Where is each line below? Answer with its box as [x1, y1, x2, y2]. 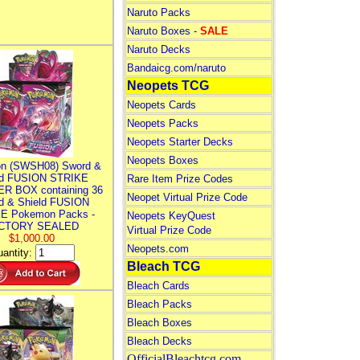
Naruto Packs [126, 6, 190, 18]
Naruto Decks [126, 43, 190, 55]
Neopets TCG [126, 79, 209, 92]
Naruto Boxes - [126, 25, 200, 37]
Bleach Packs [126, 298, 192, 310]
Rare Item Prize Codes [126, 173, 233, 185]
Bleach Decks [126, 335, 192, 347]
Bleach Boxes [126, 317, 192, 329]
